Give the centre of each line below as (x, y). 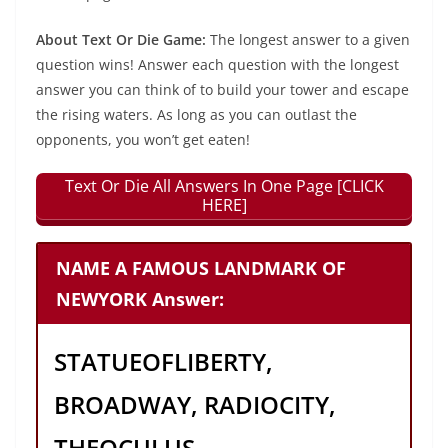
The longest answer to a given (310, 39)
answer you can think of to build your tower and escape (222, 89)
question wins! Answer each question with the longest (217, 64)
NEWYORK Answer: (139, 298)
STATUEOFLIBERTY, (163, 361)
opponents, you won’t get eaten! (143, 139)
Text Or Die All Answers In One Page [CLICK (224, 186)
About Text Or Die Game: (123, 39)
